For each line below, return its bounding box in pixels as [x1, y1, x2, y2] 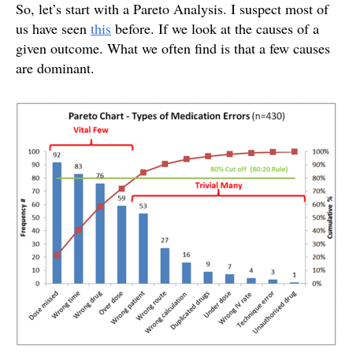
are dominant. [16, 58, 95, 77]
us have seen [16, 18, 91, 38]
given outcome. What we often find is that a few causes [16, 38, 330, 58]
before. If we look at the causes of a [111, 18, 319, 38]
